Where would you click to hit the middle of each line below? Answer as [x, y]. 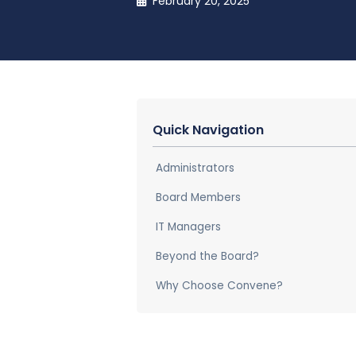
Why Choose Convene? [219, 285]
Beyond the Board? [207, 256]
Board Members [200, 197]
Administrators [195, 168]
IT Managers [188, 226]
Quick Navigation [208, 130]
